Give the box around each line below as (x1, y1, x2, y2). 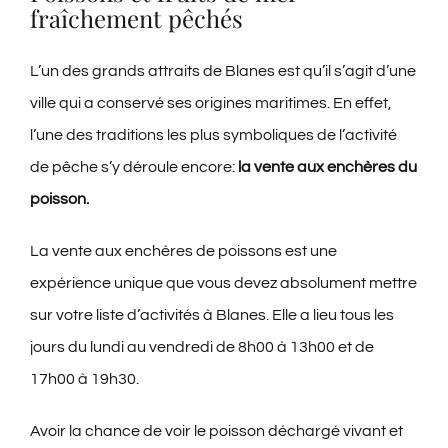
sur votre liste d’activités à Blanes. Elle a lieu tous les (30, 306, 394, 323)
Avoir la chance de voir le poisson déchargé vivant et (30, 422, 403, 439)
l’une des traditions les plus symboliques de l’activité (30, 126, 397, 143)
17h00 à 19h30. (30, 370, 139, 387)
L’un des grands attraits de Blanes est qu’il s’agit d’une (30, 62, 416, 79)
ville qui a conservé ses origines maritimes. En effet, (30, 94, 392, 111)
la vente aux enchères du (238, 158, 417, 175)
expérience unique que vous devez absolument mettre (30, 274, 417, 291)
